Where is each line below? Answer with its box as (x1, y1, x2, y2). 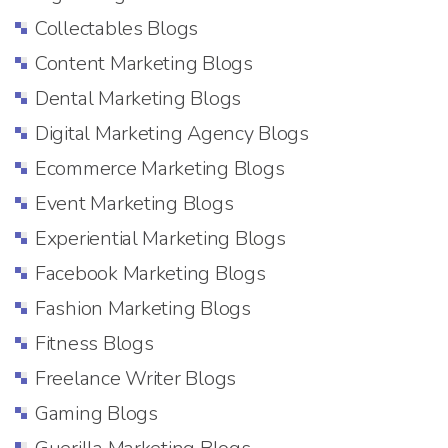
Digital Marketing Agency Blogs (35, 119, 309, 147)
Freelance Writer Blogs (35, 364, 237, 392)
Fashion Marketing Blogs (35, 294, 251, 322)
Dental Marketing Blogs (35, 84, 242, 112)
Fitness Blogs (35, 329, 154, 357)
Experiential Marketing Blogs (35, 224, 286, 252)
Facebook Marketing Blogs (35, 259, 266, 287)
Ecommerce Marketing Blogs (35, 154, 285, 182)
